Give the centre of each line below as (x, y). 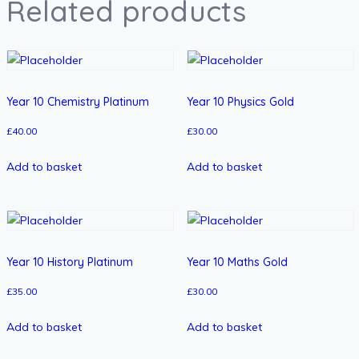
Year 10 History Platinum (70, 262)
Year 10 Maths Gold (237, 262)
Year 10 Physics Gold (240, 102)
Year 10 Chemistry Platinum (78, 102)
